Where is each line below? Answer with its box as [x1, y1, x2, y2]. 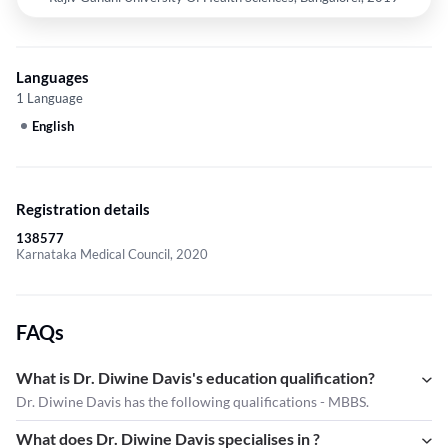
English [32, 118, 74, 135]
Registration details [16, 200, 150, 219]
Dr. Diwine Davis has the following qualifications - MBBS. [16, 393, 369, 411]
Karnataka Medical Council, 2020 [16, 246, 208, 263]
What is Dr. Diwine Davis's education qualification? [16, 368, 375, 388]
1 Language [16, 90, 83, 107]
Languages [16, 68, 89, 87]
